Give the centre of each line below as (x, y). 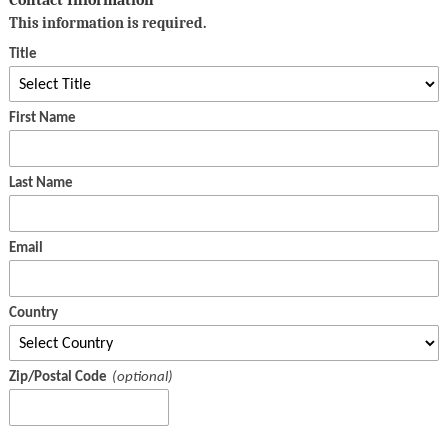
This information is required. (107, 23)
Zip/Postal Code (57, 378)
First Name (42, 119)
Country (33, 314)
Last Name (40, 184)
